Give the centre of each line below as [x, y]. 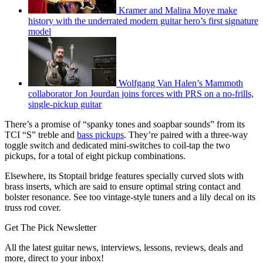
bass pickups [100, 135]
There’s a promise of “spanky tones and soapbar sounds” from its [125, 124]
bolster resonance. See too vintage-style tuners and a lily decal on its [130, 197]
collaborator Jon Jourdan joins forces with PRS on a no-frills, [141, 94]
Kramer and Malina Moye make [178, 11]
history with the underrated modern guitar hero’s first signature [143, 21]
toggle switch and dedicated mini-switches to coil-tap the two [117, 146]
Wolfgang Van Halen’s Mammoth [181, 83]
